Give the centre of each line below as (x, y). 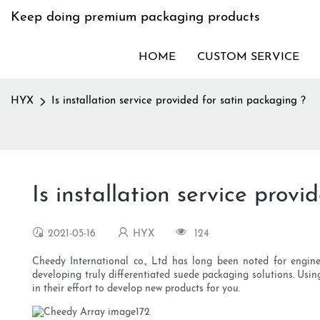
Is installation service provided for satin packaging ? (179, 101)
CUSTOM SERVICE (248, 57)
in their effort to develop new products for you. (137, 289)
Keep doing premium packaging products (135, 17)
